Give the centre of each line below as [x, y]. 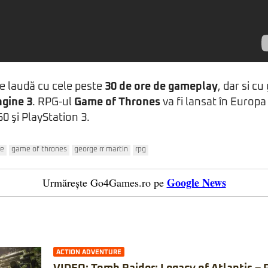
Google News [196, 182]
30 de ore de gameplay [161, 87]
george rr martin [101, 150]
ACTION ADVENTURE [89, 252]
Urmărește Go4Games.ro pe [103, 182]
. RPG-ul [53, 102]
